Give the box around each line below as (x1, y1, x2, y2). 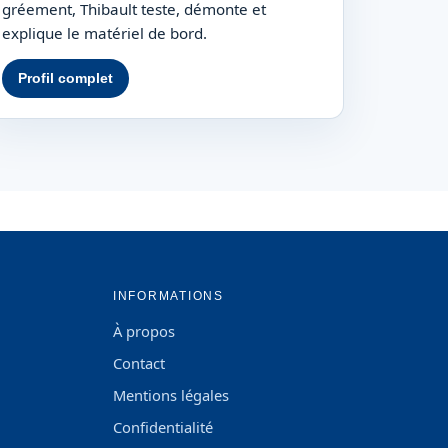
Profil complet (18, 70, 114, 86)
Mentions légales (112, 384, 229, 405)
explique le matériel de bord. (2, 22, 208, 43)
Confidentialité (112, 416, 213, 437)
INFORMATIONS (112, 288, 224, 303)
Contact (112, 352, 165, 373)
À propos (112, 320, 175, 341)
